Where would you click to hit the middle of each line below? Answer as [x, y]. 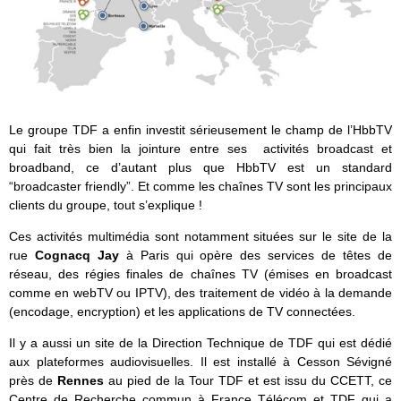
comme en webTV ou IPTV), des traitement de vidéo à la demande [200, 293]
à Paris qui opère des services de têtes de [259, 256]
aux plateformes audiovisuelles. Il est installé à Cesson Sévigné [200, 362]
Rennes [81, 381]
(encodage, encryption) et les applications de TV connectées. [182, 312]
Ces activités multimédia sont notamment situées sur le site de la [200, 237]
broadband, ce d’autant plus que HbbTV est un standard [200, 168]
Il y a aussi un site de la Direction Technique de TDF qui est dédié [200, 343]
